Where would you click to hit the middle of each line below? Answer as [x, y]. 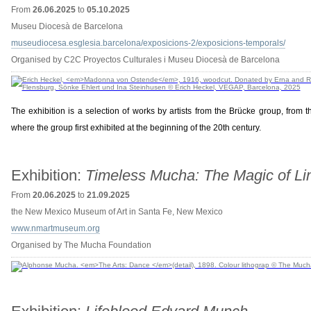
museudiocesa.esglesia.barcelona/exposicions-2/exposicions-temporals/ [148, 43]
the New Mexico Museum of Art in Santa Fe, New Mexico [117, 212]
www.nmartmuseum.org [55, 228]
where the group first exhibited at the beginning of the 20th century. [136, 128]
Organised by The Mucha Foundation [81, 245]
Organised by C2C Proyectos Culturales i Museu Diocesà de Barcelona [145, 60]
